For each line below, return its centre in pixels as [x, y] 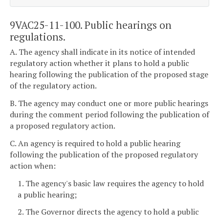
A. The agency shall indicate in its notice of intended [102, 52]
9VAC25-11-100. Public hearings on [91, 25]
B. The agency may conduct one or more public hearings [109, 103]
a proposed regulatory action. [63, 125]
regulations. [38, 36]
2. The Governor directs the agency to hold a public [108, 212]
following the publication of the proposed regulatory [104, 154]
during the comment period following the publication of [109, 114]
